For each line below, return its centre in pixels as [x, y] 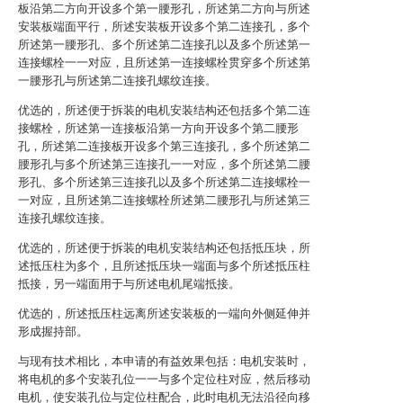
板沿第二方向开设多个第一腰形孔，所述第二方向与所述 [164, 9]
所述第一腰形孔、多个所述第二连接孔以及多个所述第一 [164, 45]
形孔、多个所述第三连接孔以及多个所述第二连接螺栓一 [164, 182]
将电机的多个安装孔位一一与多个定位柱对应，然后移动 [164, 379]
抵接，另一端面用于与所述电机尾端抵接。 [129, 284]
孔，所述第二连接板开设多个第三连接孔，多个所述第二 [164, 146]
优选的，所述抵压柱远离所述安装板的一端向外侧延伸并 [164, 313]
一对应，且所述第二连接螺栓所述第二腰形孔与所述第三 [164, 200]
